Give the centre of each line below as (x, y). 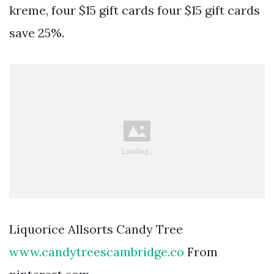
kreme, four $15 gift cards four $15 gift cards (135, 10)
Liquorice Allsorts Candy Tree (96, 229)
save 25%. (37, 32)
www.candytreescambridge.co (97, 252)
